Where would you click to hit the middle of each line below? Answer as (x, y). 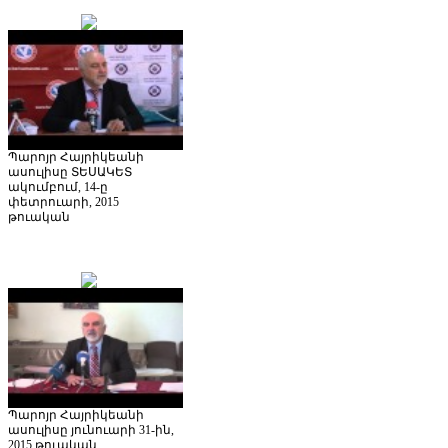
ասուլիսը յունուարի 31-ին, (91, 429)
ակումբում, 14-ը (58, 186)
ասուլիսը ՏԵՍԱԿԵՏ (70, 171)
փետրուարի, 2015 (63, 201)
